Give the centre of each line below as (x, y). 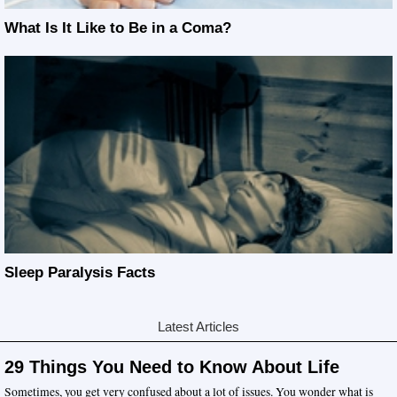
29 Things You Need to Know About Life (172, 367)
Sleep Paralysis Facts (80, 273)
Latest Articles (198, 327)
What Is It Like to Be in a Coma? (118, 27)
